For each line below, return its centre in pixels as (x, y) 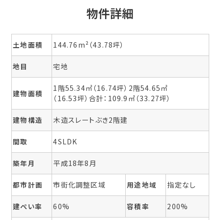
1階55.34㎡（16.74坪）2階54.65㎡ (111, 88)
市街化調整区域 (79, 184)
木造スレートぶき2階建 (91, 120)
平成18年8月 (75, 163)
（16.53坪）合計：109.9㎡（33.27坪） (112, 98)
